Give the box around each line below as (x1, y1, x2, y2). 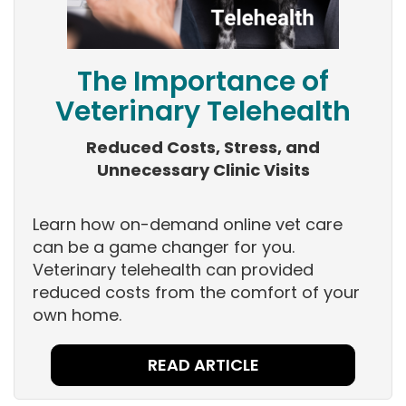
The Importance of (77, 63, 329, 101)
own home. (33, 304, 126, 327)
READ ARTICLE (147, 353, 259, 377)
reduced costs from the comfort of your (33, 281, 360, 304)
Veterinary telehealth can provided (33, 258, 314, 282)
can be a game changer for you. (33, 236, 295, 259)
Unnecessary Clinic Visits (96, 159, 310, 182)
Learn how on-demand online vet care (33, 213, 343, 237)
